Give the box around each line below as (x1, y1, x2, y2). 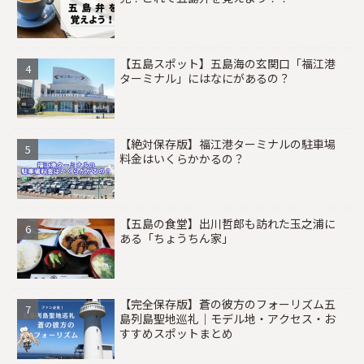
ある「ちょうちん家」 (119, 230, 234, 247)
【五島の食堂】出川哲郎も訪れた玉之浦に (119, 215, 336, 232)
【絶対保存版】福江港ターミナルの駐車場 (119, 135, 336, 152)
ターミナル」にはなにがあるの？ (119, 69, 291, 86)
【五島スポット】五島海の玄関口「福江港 (119, 54, 336, 71)
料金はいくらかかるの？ (119, 149, 245, 167)
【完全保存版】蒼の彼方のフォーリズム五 (119, 295, 336, 312)
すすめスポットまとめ (119, 324, 234, 341)
